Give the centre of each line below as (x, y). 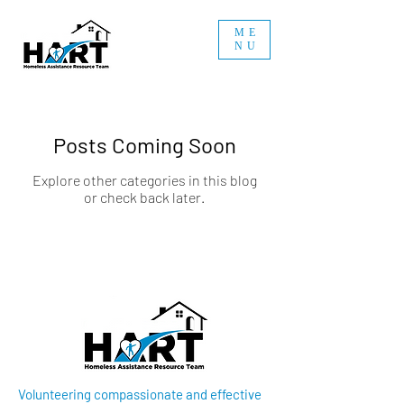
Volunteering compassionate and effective (140, 394)
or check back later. (144, 197)
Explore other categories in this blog (144, 180)
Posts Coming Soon (144, 145)
